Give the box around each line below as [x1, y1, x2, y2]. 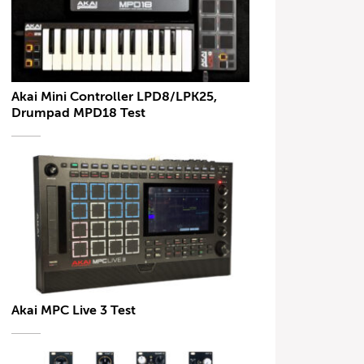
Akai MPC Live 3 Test [11, 303, 136, 318]
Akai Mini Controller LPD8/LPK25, [11, 89, 218, 104]
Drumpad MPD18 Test [11, 105, 146, 120]
